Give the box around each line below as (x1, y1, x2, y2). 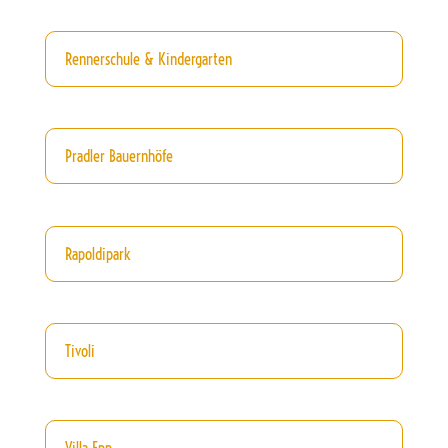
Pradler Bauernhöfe (64, 146, 173, 167)
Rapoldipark (64, 243, 130, 264)
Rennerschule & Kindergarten (64, 49, 232, 70)
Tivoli (64, 340, 95, 361)
